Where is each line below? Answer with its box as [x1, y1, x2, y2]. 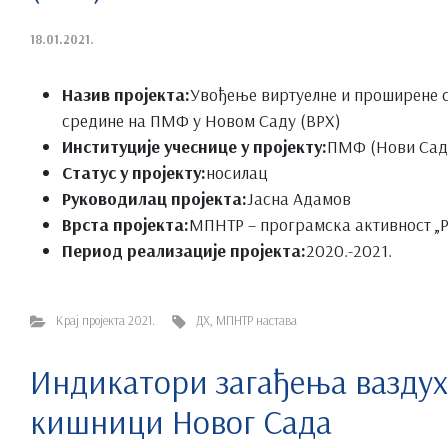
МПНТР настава [216, 311, 298, 328]
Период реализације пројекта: [62, 238, 306, 261]
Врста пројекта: [62, 212, 189, 235]
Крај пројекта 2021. [55, 311, 155, 328]
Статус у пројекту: [62, 160, 206, 183]
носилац [206, 160, 268, 183]
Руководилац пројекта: [62, 186, 247, 209]
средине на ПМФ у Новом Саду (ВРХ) [62, 108, 341, 131]
